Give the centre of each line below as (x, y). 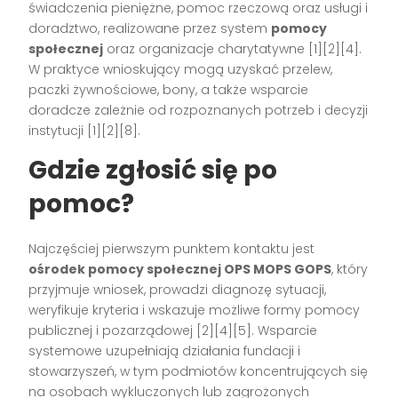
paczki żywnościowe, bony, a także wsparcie (169, 89)
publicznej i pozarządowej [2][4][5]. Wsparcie (173, 330)
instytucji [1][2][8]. (85, 130)
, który (350, 269)
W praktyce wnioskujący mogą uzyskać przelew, (181, 69)
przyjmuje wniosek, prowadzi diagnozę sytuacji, (178, 289)
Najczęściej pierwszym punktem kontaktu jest (172, 248)
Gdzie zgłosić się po (153, 170)
